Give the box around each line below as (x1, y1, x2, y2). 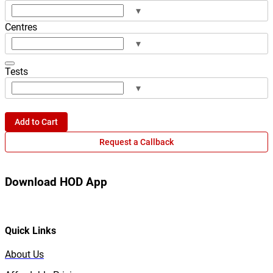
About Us (5, 248, 44, 260)
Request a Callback (99, 136, 174, 147)
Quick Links (5, 224, 56, 236)
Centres (5, 21, 37, 33)
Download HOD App (5, 175, 107, 189)
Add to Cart (15, 116, 58, 127)
